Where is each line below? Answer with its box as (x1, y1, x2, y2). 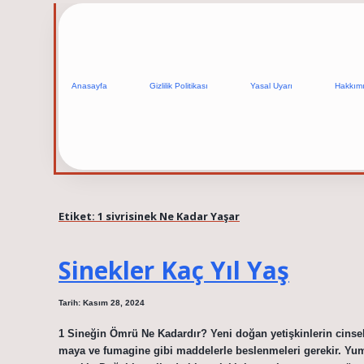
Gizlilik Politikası (149, 81, 208, 91)
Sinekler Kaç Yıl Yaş (58, 253, 289, 288)
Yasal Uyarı (250, 81, 292, 91)
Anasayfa (71, 81, 107, 91)
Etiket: (58, 208, 97, 223)
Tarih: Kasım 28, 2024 (58, 298, 145, 308)
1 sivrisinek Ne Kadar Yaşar (97, 208, 240, 223)
